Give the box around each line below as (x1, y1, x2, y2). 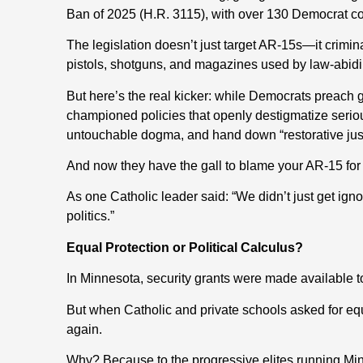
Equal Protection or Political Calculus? (66, 240, 303, 254)
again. (66, 322, 102, 336)
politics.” (66, 209, 114, 224)
